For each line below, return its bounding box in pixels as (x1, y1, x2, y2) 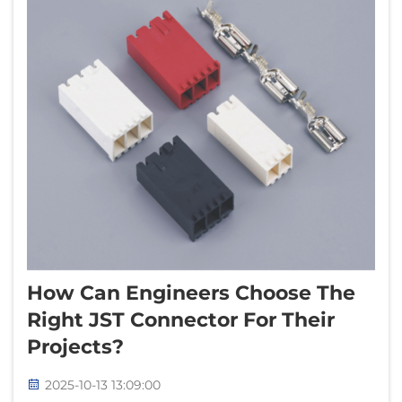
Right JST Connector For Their (27, 307, 335, 332)
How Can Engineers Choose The (27, 280, 355, 305)
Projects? (27, 334, 124, 359)
